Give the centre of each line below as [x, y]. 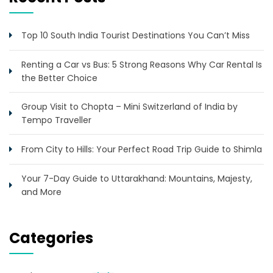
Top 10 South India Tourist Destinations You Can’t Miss [136, 36]
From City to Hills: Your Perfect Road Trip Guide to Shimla [142, 150]
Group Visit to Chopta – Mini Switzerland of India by [129, 107]
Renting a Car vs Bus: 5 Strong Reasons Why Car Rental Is [142, 65]
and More [41, 192]
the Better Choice [59, 78]
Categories [51, 238]
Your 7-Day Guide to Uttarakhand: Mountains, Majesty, [137, 179]
